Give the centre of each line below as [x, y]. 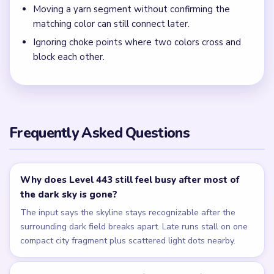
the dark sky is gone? [69, 195]
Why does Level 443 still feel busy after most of [130, 180]
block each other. [68, 57]
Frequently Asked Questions [99, 132]
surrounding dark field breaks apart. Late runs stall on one [134, 227]
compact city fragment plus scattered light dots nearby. [128, 241]
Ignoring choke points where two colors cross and [137, 43]
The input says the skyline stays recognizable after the [128, 213]
